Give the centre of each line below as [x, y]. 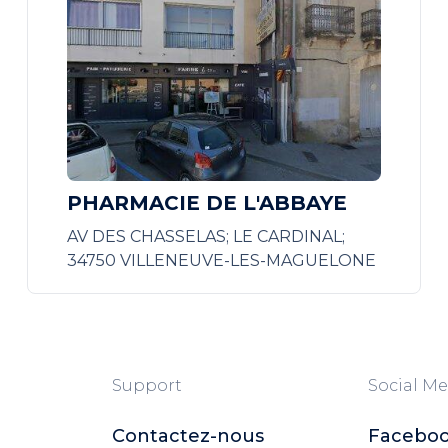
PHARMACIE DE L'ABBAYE [206, 203]
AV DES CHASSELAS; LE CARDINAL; [205, 236]
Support [147, 385]
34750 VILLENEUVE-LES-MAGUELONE [221, 260]
